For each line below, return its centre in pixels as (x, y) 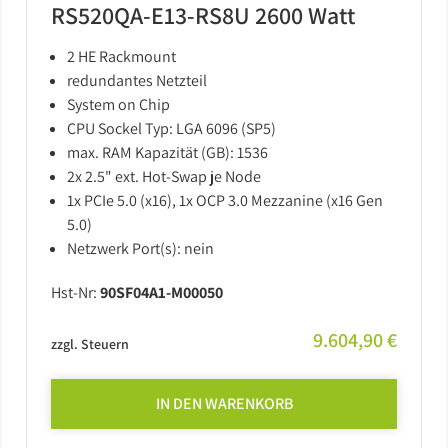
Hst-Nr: (75, 292)
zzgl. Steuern (90, 344)
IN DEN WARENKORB (224, 403)
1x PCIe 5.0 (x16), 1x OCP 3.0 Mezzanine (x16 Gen (225, 200)
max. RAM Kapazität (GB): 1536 (167, 152)
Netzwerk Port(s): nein (140, 248)
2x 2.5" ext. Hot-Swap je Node (164, 176)
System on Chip (118, 104)
